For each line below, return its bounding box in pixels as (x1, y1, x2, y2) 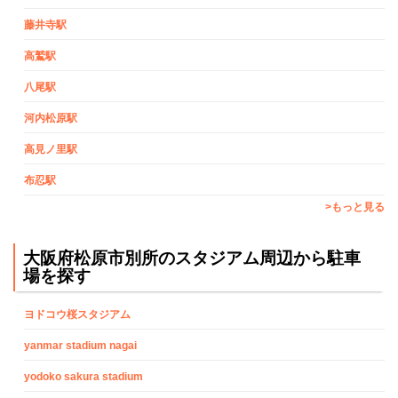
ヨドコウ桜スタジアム (24, 308, 131, 322)
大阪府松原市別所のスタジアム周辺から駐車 (23, 248, 362, 267)
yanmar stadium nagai (24, 339, 137, 353)
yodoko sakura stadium (24, 370, 143, 384)
